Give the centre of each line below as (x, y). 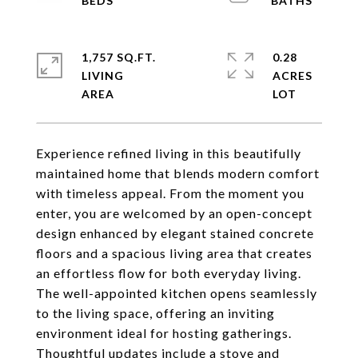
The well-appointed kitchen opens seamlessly (177, 293)
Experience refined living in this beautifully (169, 153)
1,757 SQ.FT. (119, 57)
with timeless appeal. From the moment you (170, 193)
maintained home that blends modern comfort (178, 173)
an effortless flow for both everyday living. (169, 273)
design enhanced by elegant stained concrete (175, 233)
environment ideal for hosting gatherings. (164, 333)
